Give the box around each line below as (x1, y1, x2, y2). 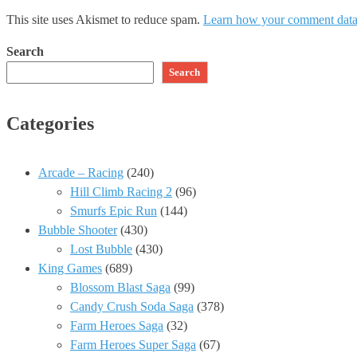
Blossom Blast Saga (70, 280, 171, 295)
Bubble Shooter (38, 223, 117, 237)
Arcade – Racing (38, 166, 124, 180)
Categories (6, 113, 94, 135)
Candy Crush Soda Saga (70, 300, 194, 314)
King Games (38, 261, 102, 276)
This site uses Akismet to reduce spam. (6, 13, 203, 27)
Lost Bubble (70, 242, 132, 257)
